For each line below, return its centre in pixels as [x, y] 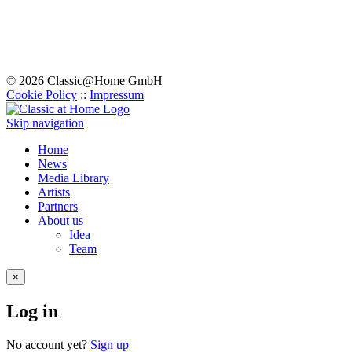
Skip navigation [45, 123]
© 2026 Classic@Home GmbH [84, 80]
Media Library [73, 178]
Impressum [117, 94]
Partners [58, 206]
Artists [54, 192]
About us [60, 220]
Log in [32, 311]
